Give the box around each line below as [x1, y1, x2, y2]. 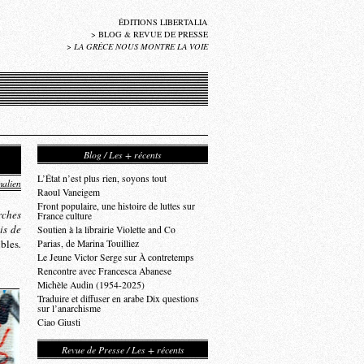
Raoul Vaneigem [37, 186, 100, 198]
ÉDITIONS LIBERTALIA [119, 16, 208, 28]
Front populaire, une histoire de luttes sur [37, 200, 195, 212]
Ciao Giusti [37, 316, 80, 328]
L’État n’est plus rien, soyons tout [37, 172, 167, 184]
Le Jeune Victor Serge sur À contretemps [37, 251, 194, 263]
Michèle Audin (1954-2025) [37, 279, 145, 291]
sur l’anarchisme [37, 302, 101, 314]
